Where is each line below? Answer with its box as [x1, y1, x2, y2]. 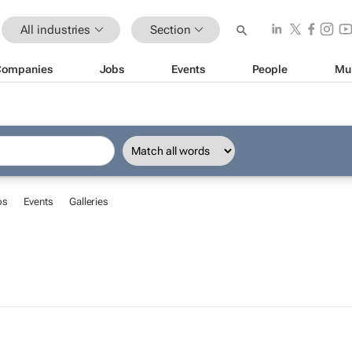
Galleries [68, 196, 109, 207]
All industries [20, 22, 91, 37]
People [251, 62, 288, 75]
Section [150, 22, 191, 37]
